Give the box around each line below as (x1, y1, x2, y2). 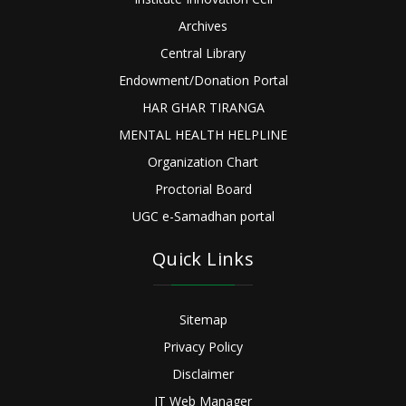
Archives (179, 17, 227, 35)
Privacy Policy (163, 338, 243, 356)
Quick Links (151, 246, 255, 272)
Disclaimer (172, 365, 234, 383)
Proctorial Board (154, 180, 252, 198)
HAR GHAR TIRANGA (141, 99, 265, 117)
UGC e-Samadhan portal (131, 208, 275, 226)
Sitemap (179, 311, 227, 329)
